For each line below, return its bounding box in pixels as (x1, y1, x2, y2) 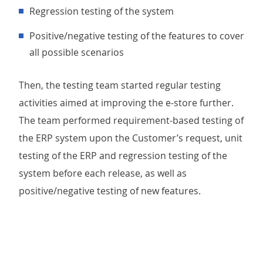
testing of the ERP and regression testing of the (19, 149, 227, 162)
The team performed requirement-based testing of (19, 114, 244, 127)
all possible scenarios (29, 46, 124, 59)
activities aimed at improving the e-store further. (19, 96, 234, 109)
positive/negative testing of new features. (19, 184, 201, 197)
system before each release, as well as (19, 167, 187, 180)
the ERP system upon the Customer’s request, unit (19, 131, 242, 144)
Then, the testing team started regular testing (19, 79, 221, 92)
